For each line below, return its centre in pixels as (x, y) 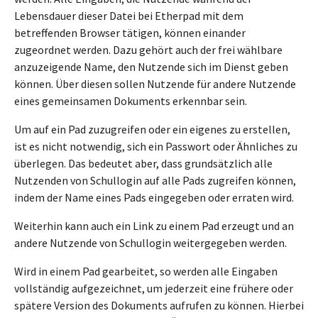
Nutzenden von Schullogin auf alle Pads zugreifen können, (155, 180)
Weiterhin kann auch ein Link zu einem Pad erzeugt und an (154, 226)
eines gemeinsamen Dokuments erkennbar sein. (131, 101)
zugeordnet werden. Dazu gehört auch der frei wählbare (148, 50)
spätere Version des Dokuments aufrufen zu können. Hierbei (159, 305)
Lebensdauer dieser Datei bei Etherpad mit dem (129, 16)
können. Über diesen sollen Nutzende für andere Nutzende (155, 84)
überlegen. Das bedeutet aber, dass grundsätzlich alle (143, 163)
